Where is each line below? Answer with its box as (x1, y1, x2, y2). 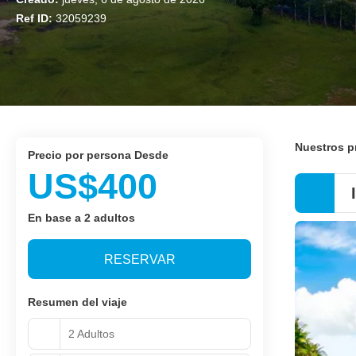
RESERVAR (103, 252, 176, 266)
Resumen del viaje (28, 296, 127, 308)
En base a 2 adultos (28, 211, 135, 224)
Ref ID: (16, 12, 56, 25)
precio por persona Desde (35, 149, 168, 161)
